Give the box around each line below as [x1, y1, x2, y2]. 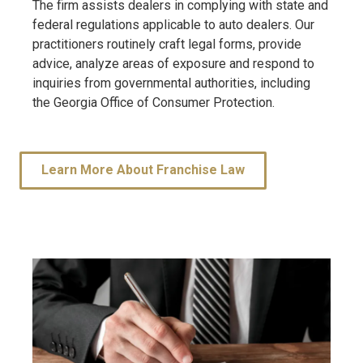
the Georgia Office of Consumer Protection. [32, 94, 275, 110]
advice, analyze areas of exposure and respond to [32, 55, 314, 71]
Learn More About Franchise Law [41, 162, 245, 178]
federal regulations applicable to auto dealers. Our [32, 16, 314, 32]
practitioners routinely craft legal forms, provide [32, 36, 301, 52]
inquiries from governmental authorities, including [32, 75, 310, 91]
